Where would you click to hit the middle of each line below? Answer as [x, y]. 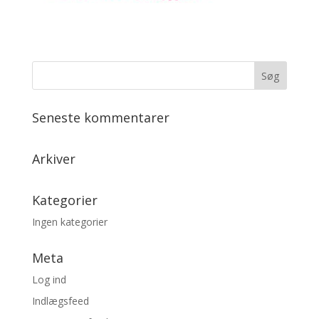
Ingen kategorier [69, 222]
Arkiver [53, 159]
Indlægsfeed [60, 301]
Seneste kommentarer [100, 117]
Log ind [49, 279]
